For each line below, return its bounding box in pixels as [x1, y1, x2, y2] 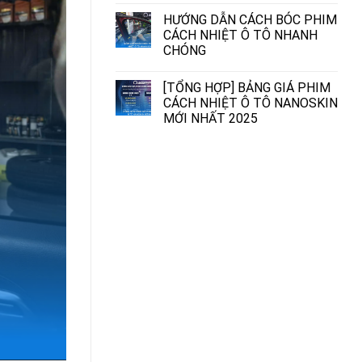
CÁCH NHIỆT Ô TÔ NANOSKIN [163, 95, 338, 111]
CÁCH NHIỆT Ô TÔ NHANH [163, 27, 318, 43]
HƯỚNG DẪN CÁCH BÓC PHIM [163, 11, 337, 27]
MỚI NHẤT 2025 [163, 110, 258, 126]
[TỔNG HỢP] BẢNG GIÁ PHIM [163, 79, 330, 95]
